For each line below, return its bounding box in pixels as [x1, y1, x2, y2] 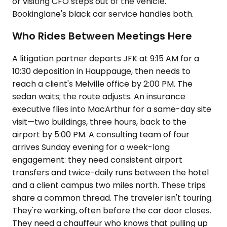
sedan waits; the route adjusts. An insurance [12, 91, 185, 102]
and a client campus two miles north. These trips [12, 179, 206, 191]
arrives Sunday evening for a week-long [12, 141, 170, 153]
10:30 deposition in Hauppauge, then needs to [12, 65, 191, 77]
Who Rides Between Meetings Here [12, 29, 192, 44]
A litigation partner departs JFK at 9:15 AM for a [12, 53, 199, 64]
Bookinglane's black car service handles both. [12, 8, 194, 20]
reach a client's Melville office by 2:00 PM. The [12, 78, 193, 90]
